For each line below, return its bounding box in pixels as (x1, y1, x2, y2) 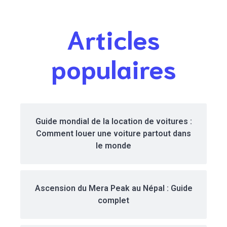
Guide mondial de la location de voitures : (35, 117, 192, 127)
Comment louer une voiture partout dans (36, 129, 191, 139)
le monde (96, 141, 131, 151)
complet (98, 196, 129, 206)
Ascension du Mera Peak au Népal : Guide (34, 183, 193, 194)
